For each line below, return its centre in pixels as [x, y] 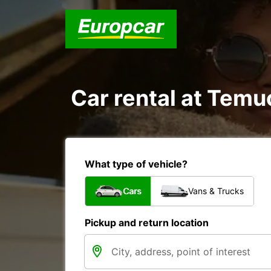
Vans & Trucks [216, 191]
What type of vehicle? [136, 164]
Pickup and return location [147, 223]
